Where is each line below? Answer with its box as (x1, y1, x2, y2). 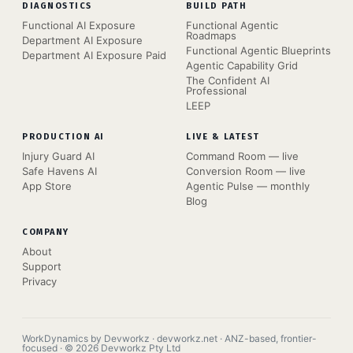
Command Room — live (186, 150, 299, 163)
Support (22, 260, 61, 273)
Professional (186, 84, 247, 98)
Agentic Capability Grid (186, 59, 298, 72)
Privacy (22, 275, 57, 288)
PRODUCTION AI (22, 132, 106, 143)
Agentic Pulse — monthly (186, 180, 310, 193)
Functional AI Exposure (22, 19, 136, 32)
